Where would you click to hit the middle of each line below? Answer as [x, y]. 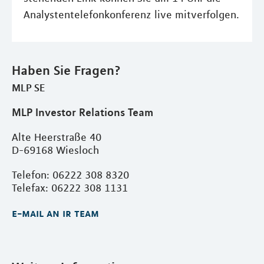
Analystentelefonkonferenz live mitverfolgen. [131, 15]
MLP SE [28, 88]
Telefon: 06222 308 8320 [70, 175]
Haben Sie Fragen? [66, 70]
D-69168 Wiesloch [55, 150]
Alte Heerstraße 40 [57, 137]
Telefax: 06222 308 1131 [70, 188]
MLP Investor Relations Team [82, 112]
